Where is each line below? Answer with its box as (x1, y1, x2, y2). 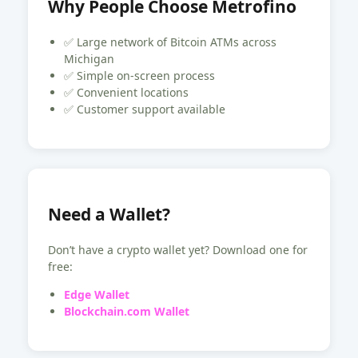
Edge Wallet (64, 286, 129, 302)
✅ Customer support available (64, 101, 225, 117)
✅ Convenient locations (64, 84, 189, 100)
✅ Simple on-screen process (64, 67, 215, 83)
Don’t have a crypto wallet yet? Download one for (48, 241, 308, 257)
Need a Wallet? (48, 203, 170, 226)
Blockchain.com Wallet (64, 303, 189, 319)
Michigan (64, 50, 114, 66)
